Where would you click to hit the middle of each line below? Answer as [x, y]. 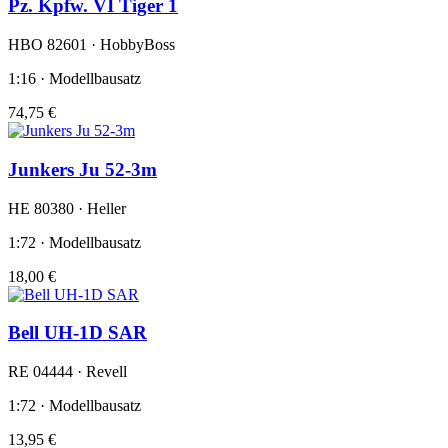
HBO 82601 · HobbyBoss [91, 45]
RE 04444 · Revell [67, 371]
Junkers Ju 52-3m [82, 169]
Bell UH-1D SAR [77, 333]
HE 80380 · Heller [67, 208]
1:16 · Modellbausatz [74, 79]
